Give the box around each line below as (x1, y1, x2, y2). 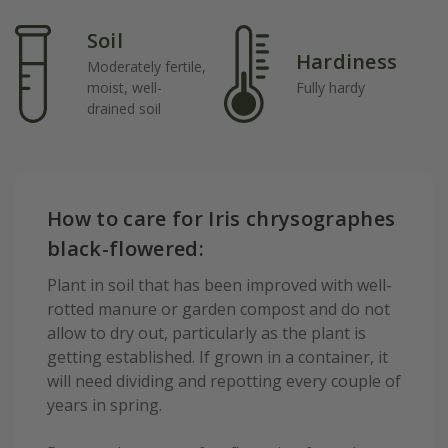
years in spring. (47, 394, 162, 417)
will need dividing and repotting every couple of (47, 370, 401, 393)
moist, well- (87, 77, 162, 97)
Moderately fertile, (87, 56, 206, 76)
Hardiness (296, 47, 398, 75)
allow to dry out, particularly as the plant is (47, 322, 366, 345)
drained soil (87, 98, 161, 118)
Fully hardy (296, 77, 365, 97)
